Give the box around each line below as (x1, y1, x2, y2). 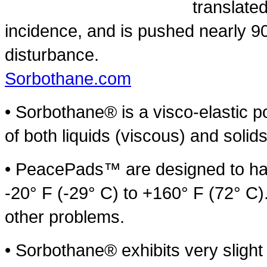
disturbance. (5, 44, 99, 64)
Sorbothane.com (5, 68, 131, 88)
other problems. (5, 206, 125, 226)
